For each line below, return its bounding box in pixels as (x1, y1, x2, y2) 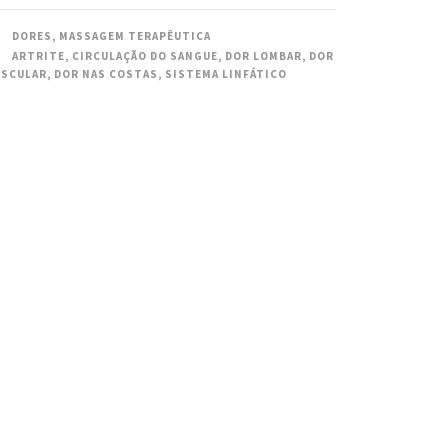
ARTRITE (11, 48, 65, 63)
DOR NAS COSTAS (53, 66, 158, 81)
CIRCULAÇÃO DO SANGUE (71, 48, 218, 63)
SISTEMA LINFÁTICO (164, 66, 287, 81)
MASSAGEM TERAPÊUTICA (58, 28, 211, 43)
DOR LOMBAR (224, 48, 302, 63)
